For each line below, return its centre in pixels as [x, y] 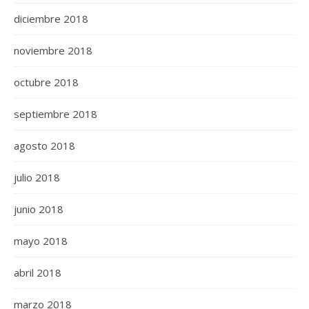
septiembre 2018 [56, 114]
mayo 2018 [41, 241]
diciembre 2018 [51, 19]
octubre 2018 [46, 82]
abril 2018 [38, 272]
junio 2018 [39, 209]
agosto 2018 [44, 146]
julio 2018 [37, 177]
